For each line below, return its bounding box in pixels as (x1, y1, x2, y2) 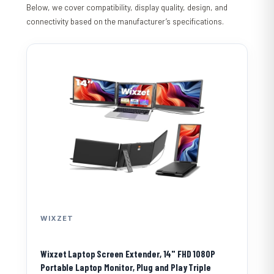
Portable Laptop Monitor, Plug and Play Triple (40, 261, 211, 273)
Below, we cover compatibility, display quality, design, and (26, 2, 228, 12)
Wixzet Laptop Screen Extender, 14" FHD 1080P (40, 248, 215, 259)
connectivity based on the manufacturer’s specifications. (26, 16, 224, 26)
